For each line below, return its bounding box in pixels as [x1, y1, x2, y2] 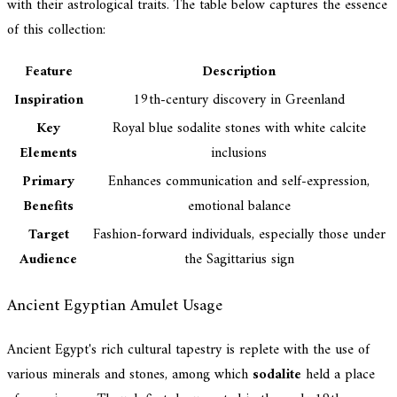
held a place [301, 362, 375, 387]
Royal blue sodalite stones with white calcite [112, 116, 366, 142]
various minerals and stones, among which [7, 362, 253, 387]
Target [27, 222, 69, 248]
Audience [19, 247, 77, 273]
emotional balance [187, 194, 291, 220]
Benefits [23, 194, 74, 220]
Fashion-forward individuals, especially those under [92, 222, 385, 248]
